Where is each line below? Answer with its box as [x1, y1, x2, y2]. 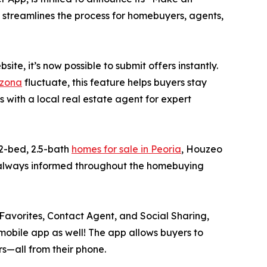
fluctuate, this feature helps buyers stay [22, 76, 207, 88]
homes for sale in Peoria [72, 142, 181, 155]
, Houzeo [181, 142, 222, 155]
